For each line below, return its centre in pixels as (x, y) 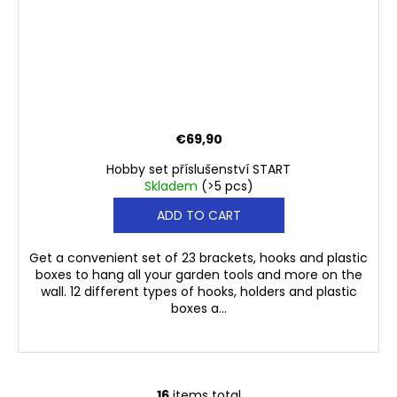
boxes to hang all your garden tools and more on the (198, 275)
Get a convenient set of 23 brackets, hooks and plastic (198, 258)
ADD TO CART (198, 216)
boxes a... (198, 309)
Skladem (172, 187)
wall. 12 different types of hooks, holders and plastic (198, 292)
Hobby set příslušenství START (198, 170)
